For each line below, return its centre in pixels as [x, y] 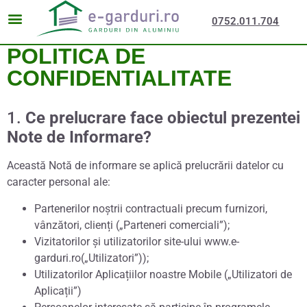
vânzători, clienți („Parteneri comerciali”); [132, 225]
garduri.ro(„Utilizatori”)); [91, 258]
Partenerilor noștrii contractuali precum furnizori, [151, 208]
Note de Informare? [79, 137]
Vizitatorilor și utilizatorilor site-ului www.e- [137, 241]
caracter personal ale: [59, 182]
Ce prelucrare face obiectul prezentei [163, 118]
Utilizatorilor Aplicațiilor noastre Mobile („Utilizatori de [163, 274]
